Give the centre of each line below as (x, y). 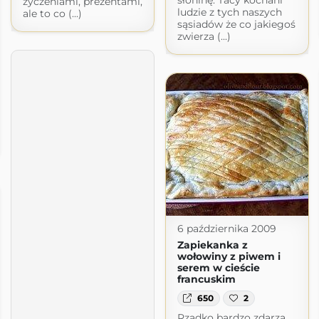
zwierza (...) (204, 36)
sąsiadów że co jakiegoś (236, 24)
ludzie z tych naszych (229, 12)
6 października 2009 (226, 228)
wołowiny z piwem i (229, 256)
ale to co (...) (52, 13)
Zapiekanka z (212, 245)
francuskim (206, 279)
